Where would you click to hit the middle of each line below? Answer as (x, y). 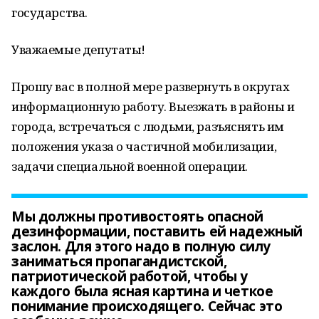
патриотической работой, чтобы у (130, 276)
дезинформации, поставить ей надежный (157, 231)
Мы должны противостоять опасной (137, 216)
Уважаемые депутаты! (79, 49)
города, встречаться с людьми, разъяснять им (148, 126)
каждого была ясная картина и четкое (142, 291)
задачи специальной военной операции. (130, 166)
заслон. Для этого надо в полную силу (141, 246)
